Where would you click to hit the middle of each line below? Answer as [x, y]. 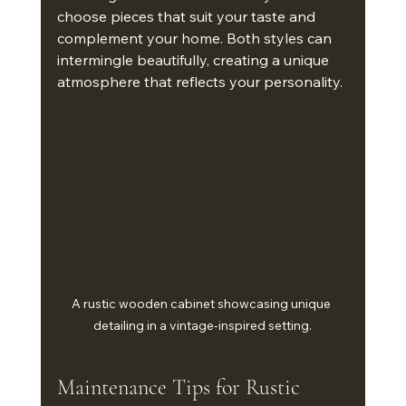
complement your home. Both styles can [196, 38]
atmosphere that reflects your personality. [199, 81]
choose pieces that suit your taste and [188, 16]
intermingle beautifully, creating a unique [194, 59]
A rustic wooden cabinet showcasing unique [203, 304]
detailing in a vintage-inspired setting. [203, 326]
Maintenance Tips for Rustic [181, 388]
